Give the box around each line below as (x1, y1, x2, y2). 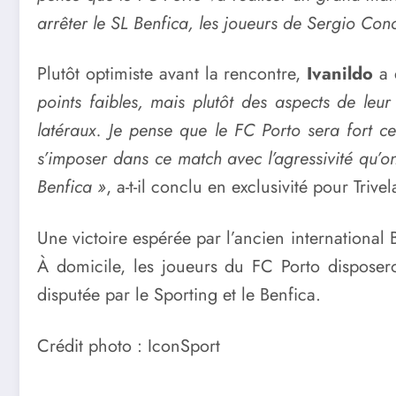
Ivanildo (307, 61, 374, 88)
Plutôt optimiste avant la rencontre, (37, 61, 308, 88)
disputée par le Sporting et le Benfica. (37, 281, 321, 308)
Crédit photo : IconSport (37, 332, 220, 359)
